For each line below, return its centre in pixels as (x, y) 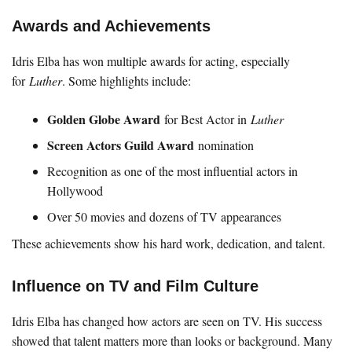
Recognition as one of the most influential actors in (172, 170)
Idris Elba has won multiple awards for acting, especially (151, 60)
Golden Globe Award (104, 119)
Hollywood (75, 190)
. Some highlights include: (126, 80)
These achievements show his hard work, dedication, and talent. (169, 243)
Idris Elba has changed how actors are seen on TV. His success (167, 321)
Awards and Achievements (111, 26)
